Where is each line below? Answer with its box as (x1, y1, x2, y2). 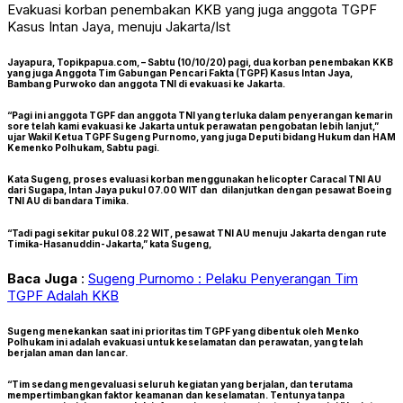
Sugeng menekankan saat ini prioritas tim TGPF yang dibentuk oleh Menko (7, 325, 359, 336)
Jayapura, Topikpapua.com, (7, 56, 139, 67)
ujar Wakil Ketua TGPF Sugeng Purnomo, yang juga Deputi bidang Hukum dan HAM (7, 130, 396, 142)
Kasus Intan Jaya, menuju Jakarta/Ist (7, 18, 230, 36)
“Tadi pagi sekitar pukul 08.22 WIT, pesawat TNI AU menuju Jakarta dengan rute (7, 227, 387, 238)
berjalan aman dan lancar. (7, 346, 128, 358)
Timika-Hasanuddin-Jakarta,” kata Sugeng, (7, 237, 211, 249)
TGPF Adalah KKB (7, 287, 119, 305)
